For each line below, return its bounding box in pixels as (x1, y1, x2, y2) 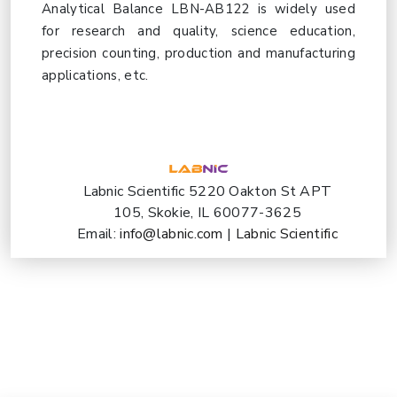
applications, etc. (42, 66, 149, 84)
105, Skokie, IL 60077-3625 (113, 203, 301, 223)
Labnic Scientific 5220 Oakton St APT (82, 182, 332, 202)
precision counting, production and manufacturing (42, 44, 355, 62)
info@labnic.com (120, 224, 228, 245)
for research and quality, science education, (42, 22, 355, 40)
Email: (77, 224, 121, 245)
